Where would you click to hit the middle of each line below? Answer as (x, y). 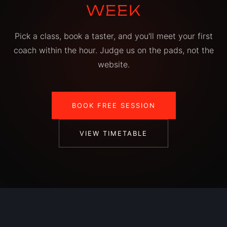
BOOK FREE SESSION (113, 106)
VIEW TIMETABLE (113, 134)
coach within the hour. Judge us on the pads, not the (113, 50)
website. (113, 65)
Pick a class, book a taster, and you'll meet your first (113, 36)
